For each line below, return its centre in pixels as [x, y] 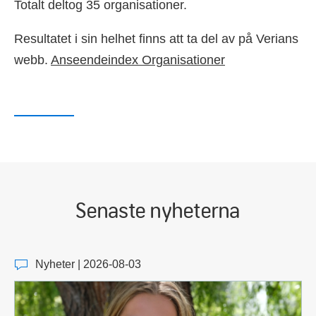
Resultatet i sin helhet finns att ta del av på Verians [156, 38]
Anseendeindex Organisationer [138, 60]
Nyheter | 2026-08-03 [88, 265]
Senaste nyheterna [158, 209]
